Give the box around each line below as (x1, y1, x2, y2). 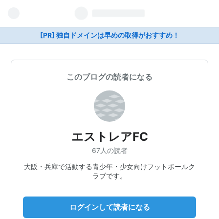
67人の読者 (91, 146, 128, 154)
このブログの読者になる (66, 72, 153, 82)
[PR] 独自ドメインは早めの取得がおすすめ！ (40, 31, 179, 39)
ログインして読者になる (69, 202, 150, 212)
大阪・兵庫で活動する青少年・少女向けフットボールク (24, 162, 195, 171)
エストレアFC (71, 130, 148, 144)
